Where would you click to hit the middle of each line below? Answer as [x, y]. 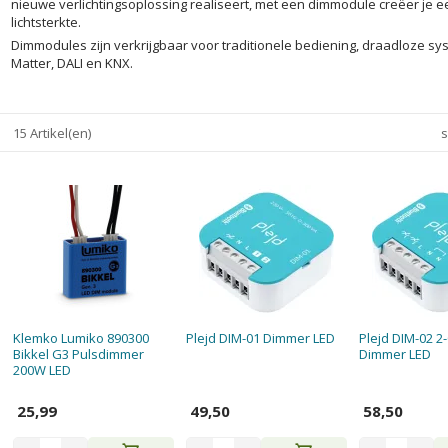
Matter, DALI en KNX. [71, 63]
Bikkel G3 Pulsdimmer [78, 354]
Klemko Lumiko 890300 [80, 338]
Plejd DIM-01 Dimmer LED [260, 338]
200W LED [41, 370]
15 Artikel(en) [51, 132]
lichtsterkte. [45, 22]
